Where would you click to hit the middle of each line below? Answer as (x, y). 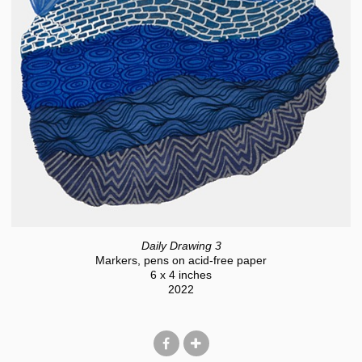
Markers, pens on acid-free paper (181, 260)
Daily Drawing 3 (181, 245)
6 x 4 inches (181, 274)
